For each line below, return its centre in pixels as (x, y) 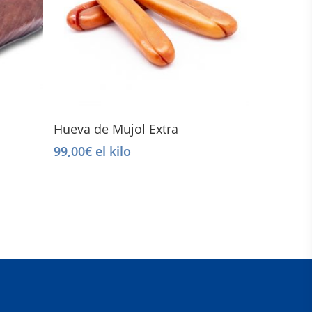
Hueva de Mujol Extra (116, 129)
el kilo (112, 151)
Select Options (151, 122)
